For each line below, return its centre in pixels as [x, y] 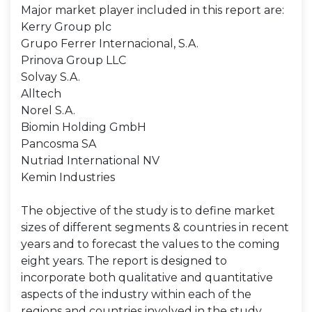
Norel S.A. [48, 110]
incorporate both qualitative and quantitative [147, 278]
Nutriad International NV [90, 161]
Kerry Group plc [66, 27]
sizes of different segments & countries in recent [155, 227]
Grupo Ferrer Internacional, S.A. [110, 44]
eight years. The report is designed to [124, 261]
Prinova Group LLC [73, 60]
